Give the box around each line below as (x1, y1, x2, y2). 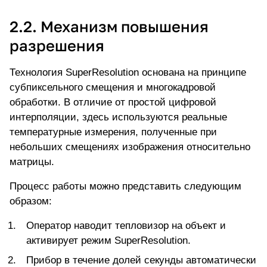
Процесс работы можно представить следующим (10, 181, 241, 193)
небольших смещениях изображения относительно (10, 141, 250, 153)
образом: (10, 195, 52, 207)
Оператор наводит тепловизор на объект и (26, 220, 226, 232)
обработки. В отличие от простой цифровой (10, 97, 216, 108)
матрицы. (10, 156, 54, 168)
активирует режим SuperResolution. (26, 235, 191, 247)
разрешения (10, 36, 104, 55)
